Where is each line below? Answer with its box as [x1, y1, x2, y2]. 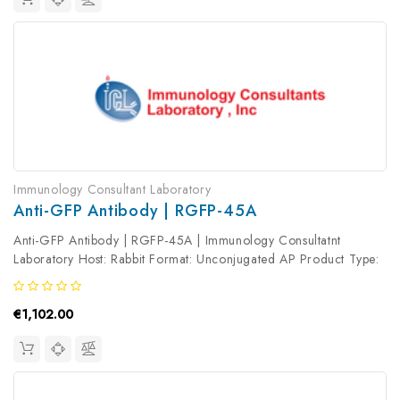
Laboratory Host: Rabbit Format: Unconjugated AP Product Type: [13, 249, 379, 268]
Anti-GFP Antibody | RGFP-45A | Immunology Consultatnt [13, 230, 341, 249]
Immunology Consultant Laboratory [13, 179, 212, 198]
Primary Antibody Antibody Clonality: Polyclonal [13, 268, 286, 287]
